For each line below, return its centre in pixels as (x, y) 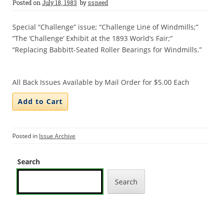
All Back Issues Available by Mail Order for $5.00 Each (101, 82)
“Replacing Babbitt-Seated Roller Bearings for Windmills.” (107, 50)
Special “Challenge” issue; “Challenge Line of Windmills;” (105, 27)
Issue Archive (57, 136)
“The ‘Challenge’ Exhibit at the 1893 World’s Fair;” (92, 38)
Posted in (26, 136)
